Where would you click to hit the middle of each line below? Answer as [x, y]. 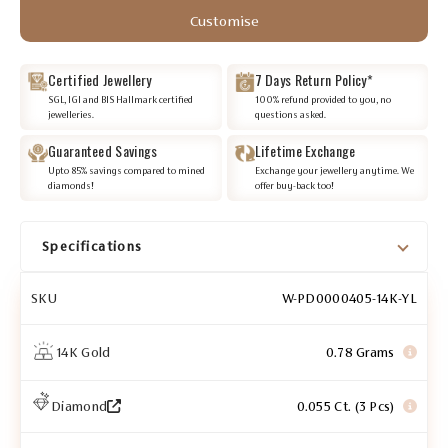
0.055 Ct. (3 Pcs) [347, 406]
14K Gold [83, 352]
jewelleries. [71, 114]
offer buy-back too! [294, 185]
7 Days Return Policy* [313, 79]
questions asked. [290, 114]
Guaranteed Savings [103, 150]
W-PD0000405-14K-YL [349, 298]
